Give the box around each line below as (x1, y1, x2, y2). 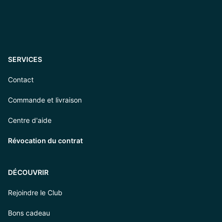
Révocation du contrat (8, 136, 83, 145)
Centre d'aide (8, 116, 52, 124)
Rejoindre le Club (8, 188, 62, 197)
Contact (8, 75, 34, 84)
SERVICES (8, 55, 42, 63)
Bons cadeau (8, 209, 50, 217)
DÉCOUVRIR (8, 168, 49, 176)
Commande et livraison (8, 96, 82, 104)
